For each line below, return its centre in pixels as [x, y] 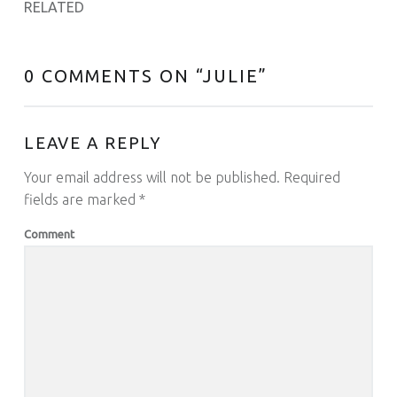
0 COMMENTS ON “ [113, 77]
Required [310, 178]
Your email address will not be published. [152, 178]
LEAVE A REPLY [93, 143]
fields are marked [81, 200]
